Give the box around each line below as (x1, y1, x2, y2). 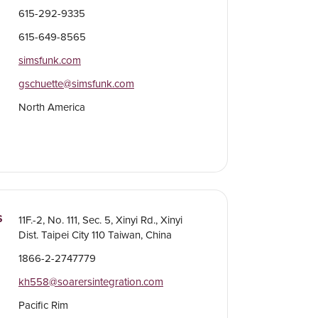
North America (18, 99, 85, 115)
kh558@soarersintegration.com (18, 274, 163, 290)
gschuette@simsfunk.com (18, 76, 134, 92)
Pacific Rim (18, 297, 68, 313)
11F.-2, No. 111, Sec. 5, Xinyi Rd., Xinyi (18, 212, 182, 228)
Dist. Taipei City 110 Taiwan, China (18, 227, 172, 243)
